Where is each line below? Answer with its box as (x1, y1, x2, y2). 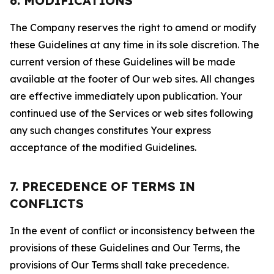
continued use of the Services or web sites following (10, 107, 253, 119)
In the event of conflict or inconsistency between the (10, 224, 255, 237)
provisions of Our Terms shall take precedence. (10, 259, 229, 271)
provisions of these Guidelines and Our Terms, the (10, 242, 240, 254)
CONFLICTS (10, 196, 84, 211)
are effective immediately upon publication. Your (10, 90, 242, 102)
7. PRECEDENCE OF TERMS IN (10, 179, 195, 194)
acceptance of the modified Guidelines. (10, 141, 196, 154)
